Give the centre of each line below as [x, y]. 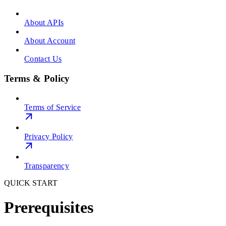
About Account [50, 41]
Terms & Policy [37, 78]
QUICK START [31, 183]
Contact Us [43, 59]
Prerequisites [49, 207]
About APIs [44, 23]
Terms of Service [53, 107]
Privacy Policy [49, 136]
